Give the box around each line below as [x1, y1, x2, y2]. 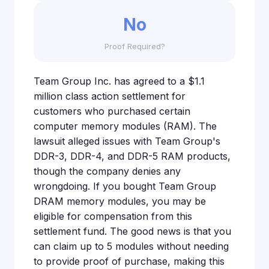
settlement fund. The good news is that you [34, 225, 231, 237]
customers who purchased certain [34, 104, 190, 117]
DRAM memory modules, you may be [34, 195, 206, 207]
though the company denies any [34, 165, 181, 177]
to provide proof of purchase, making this [34, 255, 225, 267]
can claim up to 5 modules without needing [34, 240, 229, 252]
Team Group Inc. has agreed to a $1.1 [34, 74, 205, 87]
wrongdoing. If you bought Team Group [34, 180, 216, 192]
